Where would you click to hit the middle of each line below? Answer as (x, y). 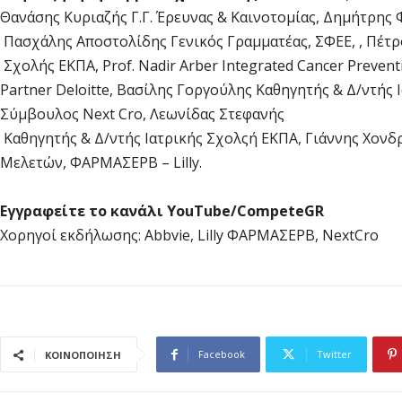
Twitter (334, 354)
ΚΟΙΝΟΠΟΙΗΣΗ (83, 355)
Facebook (222, 354)
